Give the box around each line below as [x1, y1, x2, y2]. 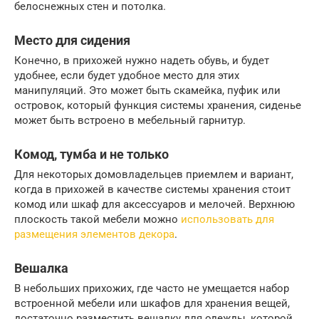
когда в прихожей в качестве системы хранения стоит [14, 183, 291, 197]
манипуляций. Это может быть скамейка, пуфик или [14, 84, 281, 98]
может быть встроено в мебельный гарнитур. [14, 114, 246, 127]
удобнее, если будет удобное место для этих [14, 69, 239, 83]
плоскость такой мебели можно [14, 213, 181, 226]
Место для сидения [14, 33, 130, 48]
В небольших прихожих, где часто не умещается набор [14, 282, 289, 296]
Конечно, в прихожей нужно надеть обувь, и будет [14, 54, 269, 68]
